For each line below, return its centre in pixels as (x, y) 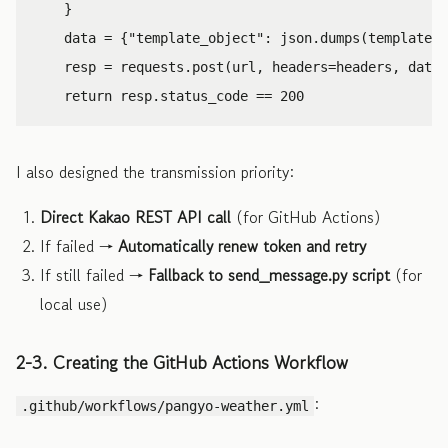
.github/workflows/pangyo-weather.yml (165, 405)
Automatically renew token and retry (242, 245)
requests (152, 66)
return (88, 95)
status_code (204, 95)
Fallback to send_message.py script (269, 274)
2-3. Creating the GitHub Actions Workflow (182, 362)
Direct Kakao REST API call (135, 216)
